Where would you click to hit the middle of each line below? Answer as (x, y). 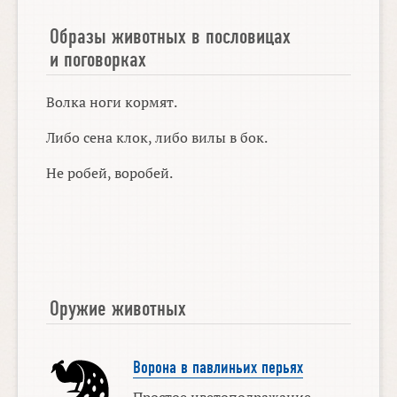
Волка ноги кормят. (112, 101)
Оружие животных (118, 308)
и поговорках (98, 60)
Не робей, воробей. (110, 172)
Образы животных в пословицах (171, 37)
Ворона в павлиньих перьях (218, 367)
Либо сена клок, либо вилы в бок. (157, 137)
